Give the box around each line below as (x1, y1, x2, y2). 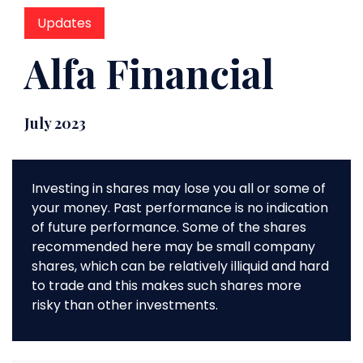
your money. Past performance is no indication (32, 199, 328, 218)
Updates (37, 14, 92, 33)
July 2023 (24, 113, 86, 134)
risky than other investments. (32, 296, 218, 315)
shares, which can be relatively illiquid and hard (32, 257, 329, 276)
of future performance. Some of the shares (32, 218, 306, 237)
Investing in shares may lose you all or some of (32, 179, 326, 199)
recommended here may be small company (32, 237, 315, 257)
